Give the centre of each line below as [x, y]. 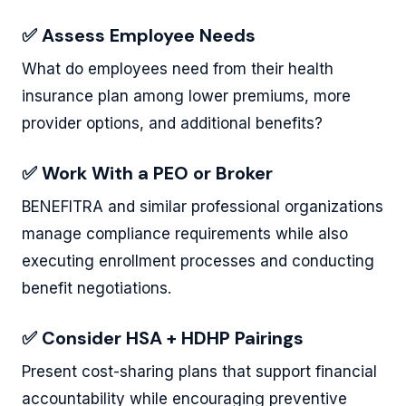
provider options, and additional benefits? [172, 123]
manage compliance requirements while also [185, 234]
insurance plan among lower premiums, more [186, 96]
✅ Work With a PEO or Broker [147, 173]
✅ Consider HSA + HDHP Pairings [163, 338]
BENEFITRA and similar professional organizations [203, 207]
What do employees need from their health [178, 69]
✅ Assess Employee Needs [139, 35]
